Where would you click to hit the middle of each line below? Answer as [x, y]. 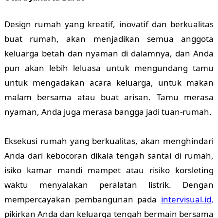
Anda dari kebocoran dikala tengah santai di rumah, [109, 156]
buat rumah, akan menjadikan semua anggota [109, 39]
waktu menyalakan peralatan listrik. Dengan [109, 185]
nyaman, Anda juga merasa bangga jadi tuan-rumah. [108, 112]
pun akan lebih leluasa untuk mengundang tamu [109, 68]
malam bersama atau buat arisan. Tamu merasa [109, 97]
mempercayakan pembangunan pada [83, 200]
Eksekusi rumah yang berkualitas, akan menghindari [109, 141]
